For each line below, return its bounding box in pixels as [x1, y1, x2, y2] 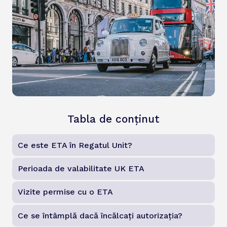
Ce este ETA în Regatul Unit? [18, 140, 133, 150]
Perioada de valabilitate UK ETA [18, 164, 145, 173]
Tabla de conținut [67, 113, 160, 126]
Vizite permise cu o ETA [18, 187, 113, 197]
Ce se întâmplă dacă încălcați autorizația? [18, 210, 183, 220]
